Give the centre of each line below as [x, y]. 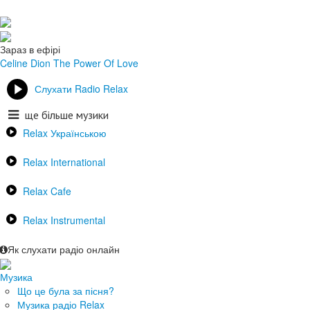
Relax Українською [65, 133]
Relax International [64, 162]
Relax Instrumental [64, 220]
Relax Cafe [47, 191]
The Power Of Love [96, 63]
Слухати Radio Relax [81, 88]
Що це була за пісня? [66, 290]
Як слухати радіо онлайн [64, 249]
